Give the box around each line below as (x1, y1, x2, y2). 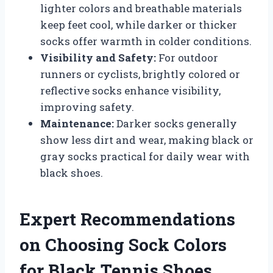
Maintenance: (40, 116, 114, 130)
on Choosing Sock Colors (19, 233, 227, 256)
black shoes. (40, 165, 103, 180)
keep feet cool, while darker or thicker (40, 17, 237, 32)
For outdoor (156, 50, 218, 65)
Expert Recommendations (19, 207, 235, 230)
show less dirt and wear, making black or (40, 132, 253, 147)
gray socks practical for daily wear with (40, 149, 250, 163)
